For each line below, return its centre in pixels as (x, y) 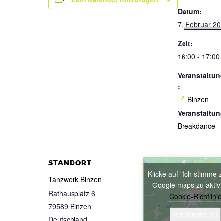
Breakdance (196, 126)
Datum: (190, 11)
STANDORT (70, 163)
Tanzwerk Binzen (75, 179)
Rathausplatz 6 (72, 194)
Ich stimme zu (195, 214)
